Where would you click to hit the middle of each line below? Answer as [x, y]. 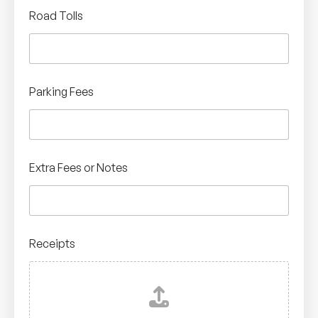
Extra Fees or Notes [78, 167]
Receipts [52, 243]
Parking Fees [61, 91]
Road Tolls [56, 15]
